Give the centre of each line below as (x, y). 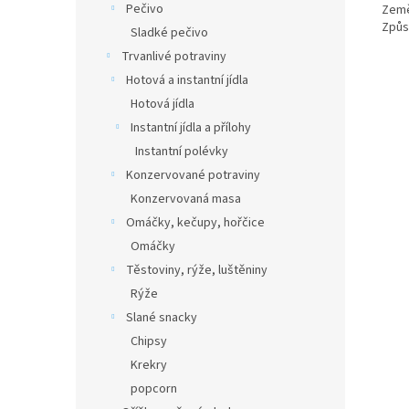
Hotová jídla (163, 104)
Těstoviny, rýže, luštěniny (197, 270)
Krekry (149, 365)
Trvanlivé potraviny (174, 57)
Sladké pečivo (169, 33)
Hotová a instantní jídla (187, 80)
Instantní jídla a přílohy (191, 128)
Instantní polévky (182, 152)
